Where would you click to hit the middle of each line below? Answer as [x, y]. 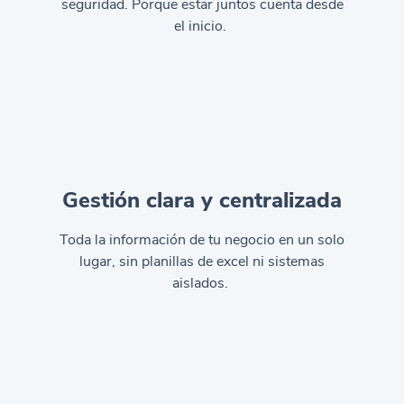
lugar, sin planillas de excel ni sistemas [202, 262]
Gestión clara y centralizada [202, 200]
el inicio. [202, 26]
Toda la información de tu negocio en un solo [202, 240]
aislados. [202, 283]
